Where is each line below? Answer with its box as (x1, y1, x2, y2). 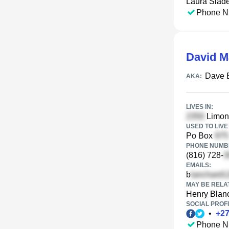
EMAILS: (186, 162, 211, 169)
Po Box (186, 131, 215, 140)
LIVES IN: (186, 103, 213, 110)
